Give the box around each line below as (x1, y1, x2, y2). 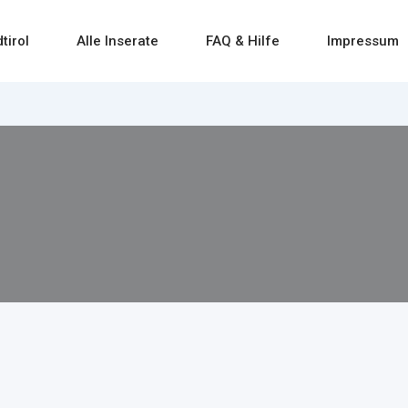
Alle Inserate (76, 33, 159, 49)
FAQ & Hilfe (206, 33, 280, 49)
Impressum (327, 33, 400, 49)
